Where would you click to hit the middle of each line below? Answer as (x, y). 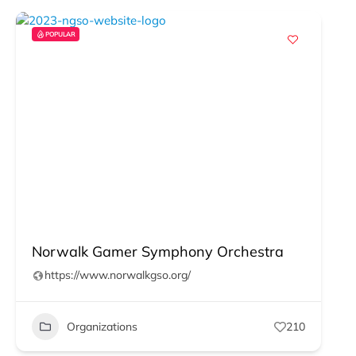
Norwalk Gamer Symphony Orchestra (158, 252)
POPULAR (60, 34)
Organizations (102, 326)
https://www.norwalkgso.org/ (118, 275)
